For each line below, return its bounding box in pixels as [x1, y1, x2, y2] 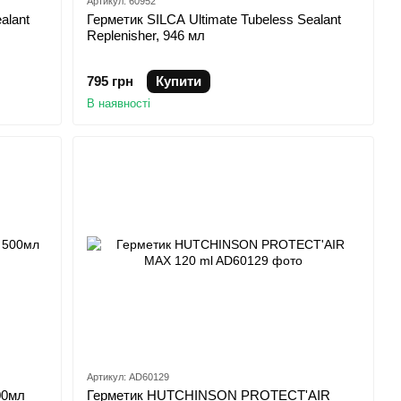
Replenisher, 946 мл [87, 27, 206, 43]
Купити [156, 73, 202, 89]
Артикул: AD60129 [87, 371, 170, 383]
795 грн [87, 73, 134, 89]
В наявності [87, 96, 151, 110]
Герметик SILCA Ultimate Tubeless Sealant [87, 11, 342, 27]
